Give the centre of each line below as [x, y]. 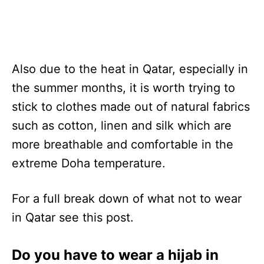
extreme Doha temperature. [89, 164]
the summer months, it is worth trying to [123, 88]
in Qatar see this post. [73, 218]
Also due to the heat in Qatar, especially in [130, 69]
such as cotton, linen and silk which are [122, 126]
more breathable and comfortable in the [123, 145]
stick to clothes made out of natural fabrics [131, 107]
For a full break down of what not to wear [127, 199]
